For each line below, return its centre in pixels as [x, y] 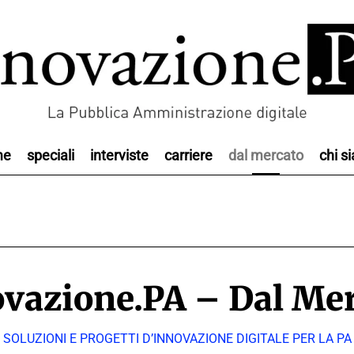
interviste [119, 155]
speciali [51, 155]
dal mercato [266, 155]
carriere [188, 155]
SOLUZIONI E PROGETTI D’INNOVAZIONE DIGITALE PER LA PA [177, 339]
